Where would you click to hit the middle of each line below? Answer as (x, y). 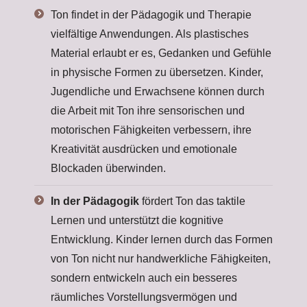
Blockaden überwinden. (108, 168)
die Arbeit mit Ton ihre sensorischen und (148, 111)
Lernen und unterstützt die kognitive (137, 220)
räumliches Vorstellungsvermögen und (144, 297)
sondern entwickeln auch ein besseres (144, 278)
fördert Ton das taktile (192, 201)
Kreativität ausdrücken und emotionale (144, 149)
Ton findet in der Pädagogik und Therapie (151, 15)
